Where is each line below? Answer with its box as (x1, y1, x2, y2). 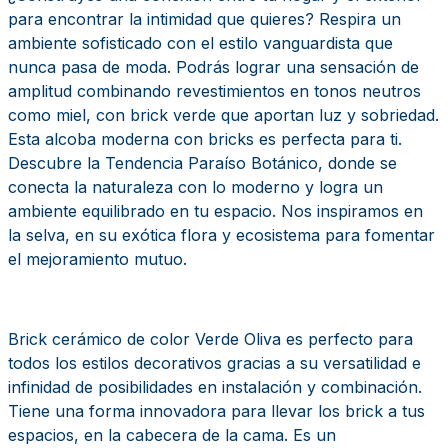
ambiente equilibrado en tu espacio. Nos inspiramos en (8, 200, 423, 221)
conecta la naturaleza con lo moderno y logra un (8, 176, 383, 197)
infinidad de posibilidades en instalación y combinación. (8, 376, 422, 397)
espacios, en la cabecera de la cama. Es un (8, 424, 336, 445)
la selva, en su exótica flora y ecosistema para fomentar (8, 224, 435, 245)
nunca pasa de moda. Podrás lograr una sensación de (8, 56, 419, 77)
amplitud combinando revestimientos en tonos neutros (8, 80, 421, 101)
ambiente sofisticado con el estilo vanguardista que (8, 32, 393, 53)
